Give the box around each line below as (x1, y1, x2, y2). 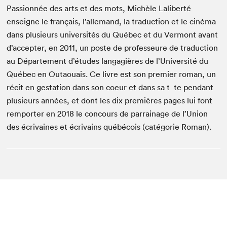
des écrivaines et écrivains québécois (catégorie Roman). (7, 122, 212, 132)
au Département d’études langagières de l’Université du (7, 56, 209, 66)
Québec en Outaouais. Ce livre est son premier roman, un (7, 69, 216, 79)
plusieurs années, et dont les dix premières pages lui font (7, 95, 213, 105)
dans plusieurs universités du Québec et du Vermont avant (7, 29, 218, 40)
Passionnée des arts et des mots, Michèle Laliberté (7, 3, 192, 13)
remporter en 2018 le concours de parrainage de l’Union (7, 108, 208, 119)
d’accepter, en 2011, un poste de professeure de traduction (7, 43, 218, 53)
